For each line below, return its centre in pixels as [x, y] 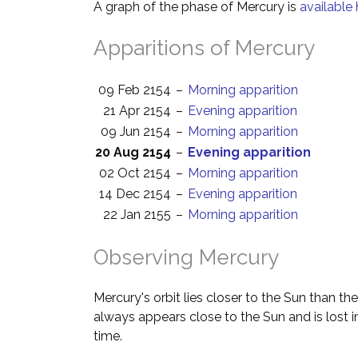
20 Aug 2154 [133, 152]
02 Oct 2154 [135, 173]
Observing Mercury [186, 257]
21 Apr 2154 [137, 111]
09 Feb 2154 [135, 90]
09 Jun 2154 [136, 131]
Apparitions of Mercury [204, 48]
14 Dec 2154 [135, 194]
